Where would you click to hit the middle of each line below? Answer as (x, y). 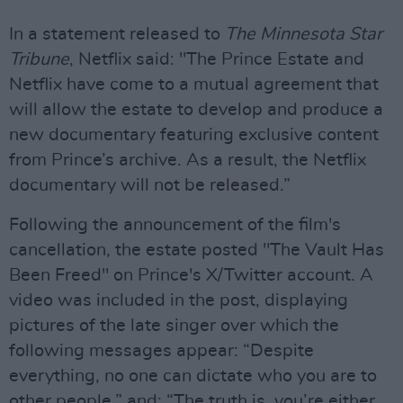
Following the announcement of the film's (175, 225)
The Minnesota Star (304, 34)
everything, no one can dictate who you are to (193, 376)
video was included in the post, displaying (179, 300)
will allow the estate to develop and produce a (196, 110)
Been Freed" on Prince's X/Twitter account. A (191, 275)
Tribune (39, 59)
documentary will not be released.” (150, 185)
